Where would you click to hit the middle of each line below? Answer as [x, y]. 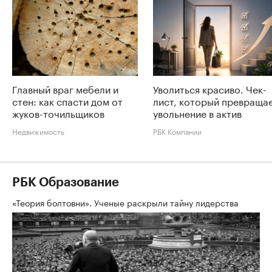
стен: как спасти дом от [67, 100]
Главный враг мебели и [65, 88]
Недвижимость [38, 131]
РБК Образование [66, 183]
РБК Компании [177, 131]
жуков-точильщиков [58, 112]
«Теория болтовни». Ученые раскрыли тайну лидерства [127, 202]
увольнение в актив [197, 112]
